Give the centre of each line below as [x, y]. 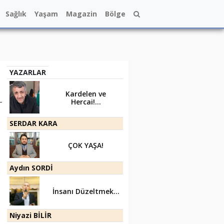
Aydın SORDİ [31, 168]
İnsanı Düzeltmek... [86, 191]
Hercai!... [86, 102]
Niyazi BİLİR [30, 215]
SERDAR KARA [33, 123]
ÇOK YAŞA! [86, 145]
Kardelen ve [86, 94]
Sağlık [16, 13]
